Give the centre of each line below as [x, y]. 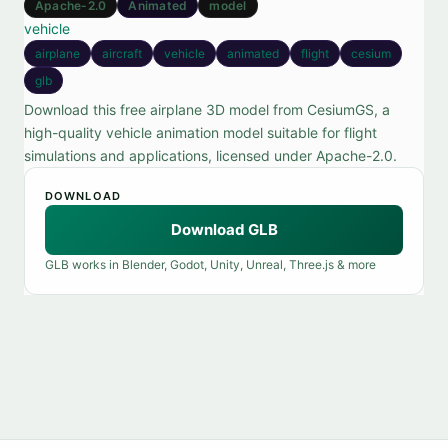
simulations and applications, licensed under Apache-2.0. [210, 155]
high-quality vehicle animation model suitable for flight [200, 132]
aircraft [122, 53]
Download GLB [224, 229]
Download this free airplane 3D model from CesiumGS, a [207, 109]
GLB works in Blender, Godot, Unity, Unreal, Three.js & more [210, 264]
